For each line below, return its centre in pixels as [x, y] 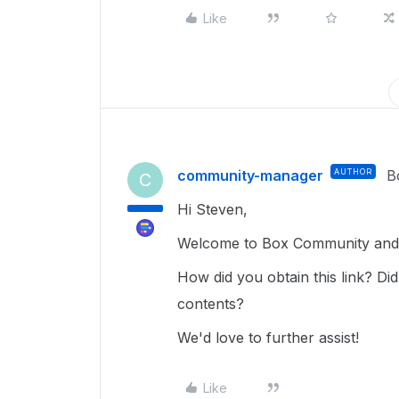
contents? [213, 304]
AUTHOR [353, 171]
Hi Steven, [215, 209]
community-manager [250, 175]
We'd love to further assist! [270, 338]
